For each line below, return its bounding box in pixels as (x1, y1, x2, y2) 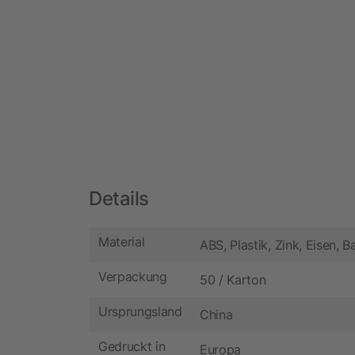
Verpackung (98, 269, 167, 285)
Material (98, 234, 145, 250)
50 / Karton (200, 271, 266, 288)
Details (89, 186, 149, 210)
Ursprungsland (98, 303, 182, 320)
